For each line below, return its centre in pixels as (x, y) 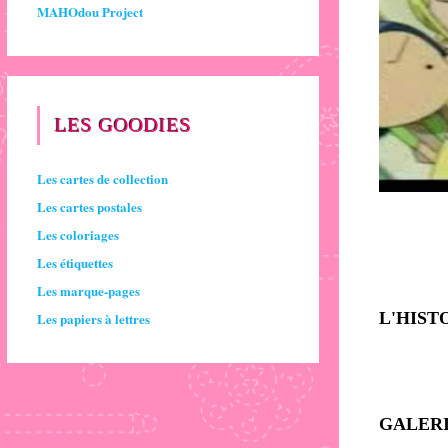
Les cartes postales (89, 206)
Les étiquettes (74, 262)
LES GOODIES (123, 125)
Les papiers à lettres (93, 318)
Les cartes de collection (102, 178)
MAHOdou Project (89, 11)
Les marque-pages (88, 290)
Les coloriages (77, 234)
